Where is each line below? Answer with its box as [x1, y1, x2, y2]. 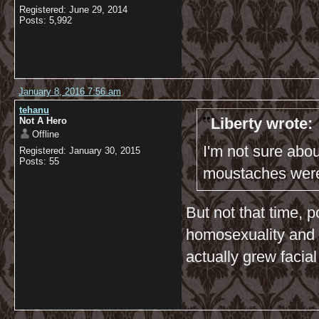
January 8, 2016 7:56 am [19, 86, 121, 97]
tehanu [19, 105, 49, 115]
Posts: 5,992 [19, 15, 72, 26]
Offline [32, 129, 59, 140]
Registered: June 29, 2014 [19, 4, 127, 15]
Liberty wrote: [211, 115, 313, 132]
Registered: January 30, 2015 [19, 145, 140, 156]
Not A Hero [19, 115, 67, 126]
